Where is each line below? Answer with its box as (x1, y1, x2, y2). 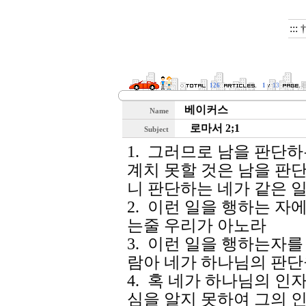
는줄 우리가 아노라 (127, 217, 266, 234)
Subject (144, 126, 171, 133)
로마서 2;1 (184, 122, 240, 134)
